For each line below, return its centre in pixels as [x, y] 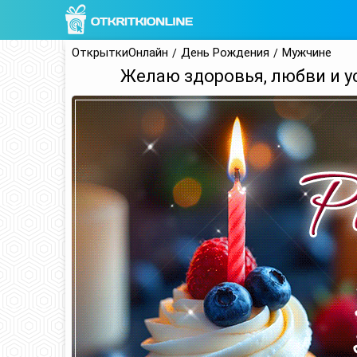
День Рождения [225, 53]
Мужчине [307, 53]
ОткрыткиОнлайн [120, 53]
